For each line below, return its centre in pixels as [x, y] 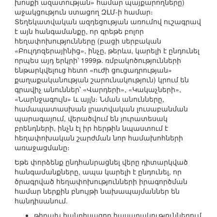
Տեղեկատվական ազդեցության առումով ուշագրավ [108, 22]
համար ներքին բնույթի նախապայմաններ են [97, 191]
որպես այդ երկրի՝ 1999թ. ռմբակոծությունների [98, 60]
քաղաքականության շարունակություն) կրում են [102, 80]
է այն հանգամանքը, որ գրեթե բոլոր [79, 31]
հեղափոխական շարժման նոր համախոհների [99, 138]
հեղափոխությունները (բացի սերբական [88, 41]
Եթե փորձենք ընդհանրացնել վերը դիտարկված [101, 162]
